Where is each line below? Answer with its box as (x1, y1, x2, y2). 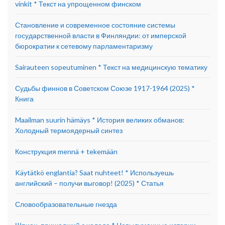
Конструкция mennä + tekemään (15, 147, 118, 156)
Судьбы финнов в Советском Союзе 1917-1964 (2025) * (15, 84, 195, 93)
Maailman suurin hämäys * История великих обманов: (15, 116, 184, 125)
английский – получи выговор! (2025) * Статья (15, 179, 164, 188)
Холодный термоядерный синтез (15, 126, 123, 135)
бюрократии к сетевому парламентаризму (15, 42, 153, 51)
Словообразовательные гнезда (15, 200, 117, 209)
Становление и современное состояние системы (15, 21, 175, 30)
